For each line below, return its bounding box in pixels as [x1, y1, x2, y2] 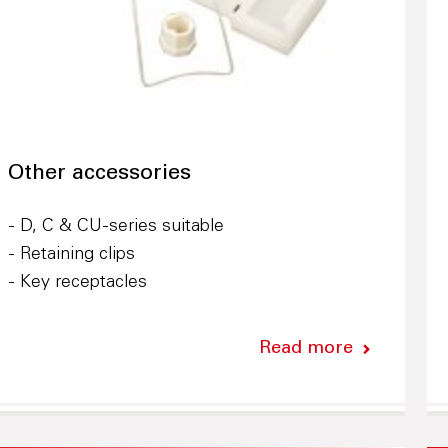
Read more [258, 339, 353, 358]
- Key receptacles [7, 273, 147, 292]
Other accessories [7, 162, 191, 185]
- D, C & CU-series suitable [7, 217, 224, 236]
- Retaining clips [7, 245, 135, 264]
